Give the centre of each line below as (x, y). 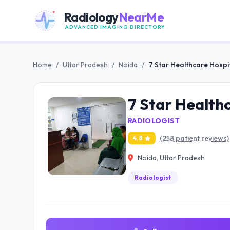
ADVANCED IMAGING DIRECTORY (115, 27)
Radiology (91, 17)
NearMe (141, 17)
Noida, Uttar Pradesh (171, 158)
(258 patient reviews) (194, 138)
